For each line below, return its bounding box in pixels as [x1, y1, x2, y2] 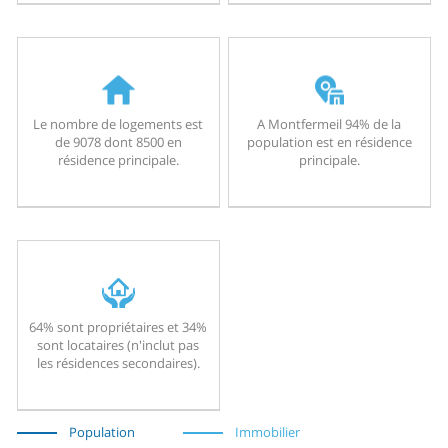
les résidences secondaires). [36, 354, 200, 373]
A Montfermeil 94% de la [257, 114, 402, 133]
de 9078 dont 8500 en [54, 132, 182, 151]
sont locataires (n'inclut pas [37, 336, 200, 355]
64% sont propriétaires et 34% [29, 318, 208, 337]
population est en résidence [246, 132, 412, 151]
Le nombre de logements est [33, 114, 204, 133]
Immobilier [235, 423, 301, 442]
